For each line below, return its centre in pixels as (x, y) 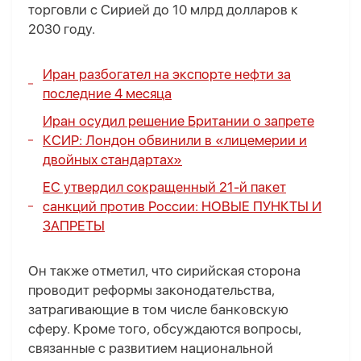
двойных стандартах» (112, 160)
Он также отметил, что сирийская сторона (164, 271)
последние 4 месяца (107, 94)
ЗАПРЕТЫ (74, 226)
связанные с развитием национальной (151, 349)
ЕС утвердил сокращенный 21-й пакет (164, 187)
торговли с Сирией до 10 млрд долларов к (163, 10)
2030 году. (62, 29)
